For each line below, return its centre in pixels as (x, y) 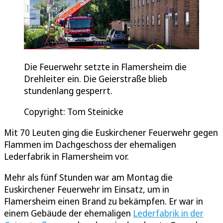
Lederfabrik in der (168, 213)
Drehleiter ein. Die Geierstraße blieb (96, 79)
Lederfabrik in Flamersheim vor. (66, 157)
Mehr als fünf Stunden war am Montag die (88, 177)
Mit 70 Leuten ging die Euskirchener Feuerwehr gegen (111, 133)
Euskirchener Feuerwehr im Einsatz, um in (87, 189)
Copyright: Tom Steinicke (74, 112)
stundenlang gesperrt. (68, 91)
